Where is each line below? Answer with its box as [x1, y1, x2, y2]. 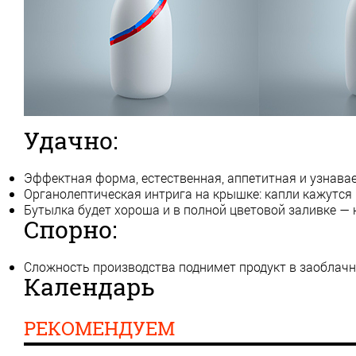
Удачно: [24, 124, 118, 156]
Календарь [24, 270, 155, 302]
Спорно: [24, 213, 117, 245]
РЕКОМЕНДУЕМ [24, 315, 175, 341]
